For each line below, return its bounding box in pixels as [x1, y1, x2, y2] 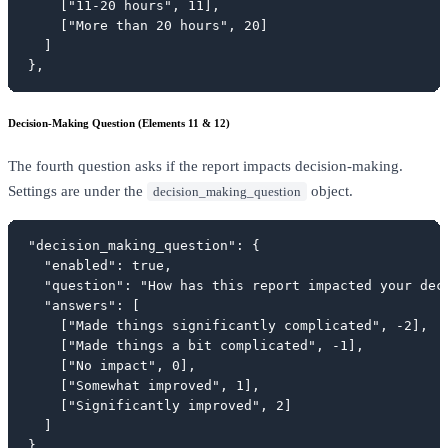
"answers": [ [28, 298, 140, 314]
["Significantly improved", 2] [28, 398, 292, 414]
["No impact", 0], [28, 358, 196, 374]
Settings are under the [8, 183, 147, 200]
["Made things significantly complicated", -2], [28, 318, 428, 334]
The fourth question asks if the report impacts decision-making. [8, 158, 403, 175]
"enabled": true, [28, 258, 172, 274]
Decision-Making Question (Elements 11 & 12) [8, 117, 230, 130]
